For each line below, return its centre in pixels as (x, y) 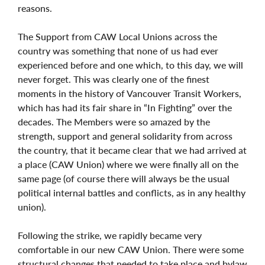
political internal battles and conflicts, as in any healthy (132, 192)
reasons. (35, 8)
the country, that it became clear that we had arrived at (132, 150)
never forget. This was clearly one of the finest (114, 79)
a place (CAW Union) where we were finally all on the (128, 164)
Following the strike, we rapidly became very (110, 235)
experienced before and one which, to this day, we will (130, 64)
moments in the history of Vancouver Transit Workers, (130, 93)
